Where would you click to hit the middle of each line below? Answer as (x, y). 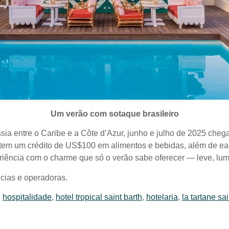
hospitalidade (27, 197)
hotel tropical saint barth (99, 197)
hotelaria (162, 197)
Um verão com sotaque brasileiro (114, 113)
